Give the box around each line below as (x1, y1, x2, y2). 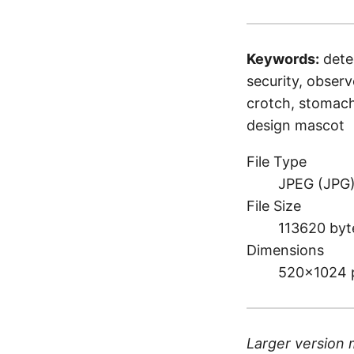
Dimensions (247, 242, 324, 258)
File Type (247, 153, 307, 170)
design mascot (247, 117, 345, 134)
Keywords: (247, 51, 319, 67)
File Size (247, 198, 301, 214)
